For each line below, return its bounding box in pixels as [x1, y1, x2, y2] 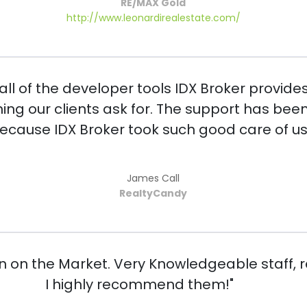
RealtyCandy [119, 186, 188, 201]
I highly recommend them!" [45, 275, 234, 295]
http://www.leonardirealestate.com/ [66, 11, 241, 25]
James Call [127, 171, 180, 186]
